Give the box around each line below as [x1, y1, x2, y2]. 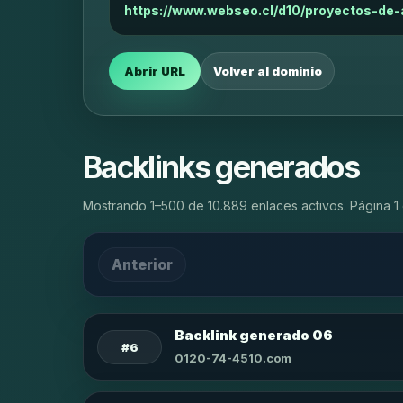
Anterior [112, 255, 173, 273]
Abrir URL [124, 64, 185, 78]
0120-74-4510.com [175, 351, 291, 365]
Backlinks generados [83, 148, 360, 185]
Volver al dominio [213, 64, 322, 78]
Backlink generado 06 [175, 327, 333, 344]
